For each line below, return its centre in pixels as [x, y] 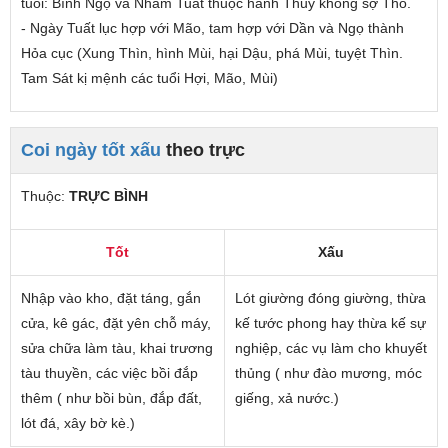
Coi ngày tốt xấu [91, 149]
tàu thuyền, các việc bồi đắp [109, 372]
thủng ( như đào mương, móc [328, 372]
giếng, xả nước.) [287, 397]
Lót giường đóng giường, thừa [330, 297]
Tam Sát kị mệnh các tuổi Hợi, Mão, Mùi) [149, 77]
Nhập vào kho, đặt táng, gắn [111, 297]
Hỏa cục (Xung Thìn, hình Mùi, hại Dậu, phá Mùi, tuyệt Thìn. [212, 52]
